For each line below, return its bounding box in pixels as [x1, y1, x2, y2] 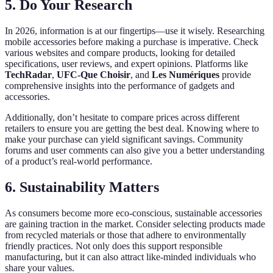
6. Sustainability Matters [5, 179, 159, 195]
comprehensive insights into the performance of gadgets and [5, 80, 235, 91]
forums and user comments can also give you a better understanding [5, 145, 264, 156]
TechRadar [5, 69, 52, 80]
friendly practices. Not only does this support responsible [5, 240, 222, 251]
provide [219, 69, 251, 80]
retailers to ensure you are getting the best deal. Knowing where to [5, 123, 259, 134]
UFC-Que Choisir [57, 69, 130, 80]
